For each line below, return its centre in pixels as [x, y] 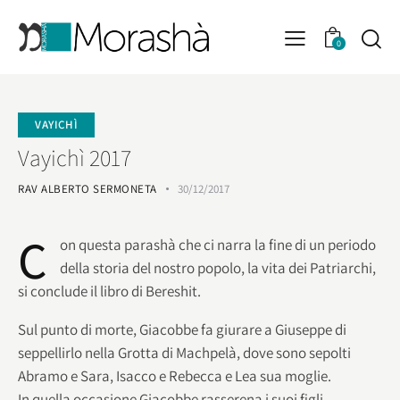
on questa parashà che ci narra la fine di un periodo [218, 244]
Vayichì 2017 [75, 157]
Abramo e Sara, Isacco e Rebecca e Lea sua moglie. [175, 375]
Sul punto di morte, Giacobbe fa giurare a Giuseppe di [182, 329]
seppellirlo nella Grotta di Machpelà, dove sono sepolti [184, 352]
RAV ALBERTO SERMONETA [87, 188]
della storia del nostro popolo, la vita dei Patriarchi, [218, 267]
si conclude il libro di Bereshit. [109, 291]
